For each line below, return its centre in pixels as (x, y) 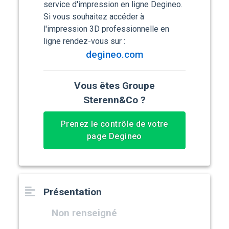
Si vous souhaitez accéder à (94, 17)
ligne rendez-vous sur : (85, 41)
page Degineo (114, 136)
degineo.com (114, 55)
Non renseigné (85, 213)
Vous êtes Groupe (114, 86)
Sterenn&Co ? (114, 100)
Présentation (73, 192)
